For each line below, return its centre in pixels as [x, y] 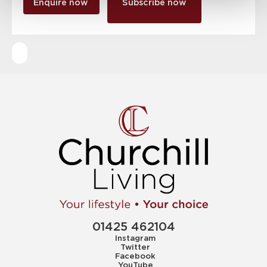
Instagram [136, 238]
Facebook [136, 256]
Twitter [136, 247]
